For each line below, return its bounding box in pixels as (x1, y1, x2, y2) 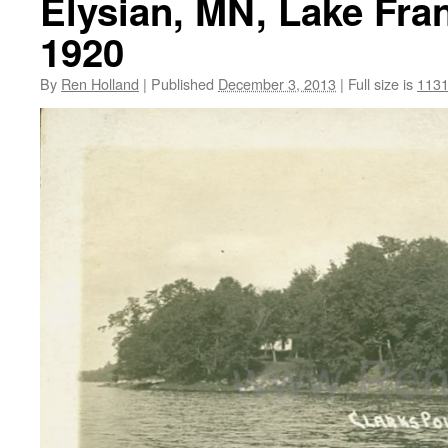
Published (151, 73, 214, 94)
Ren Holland (61, 73, 139, 94)
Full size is (344, 73, 417, 94)
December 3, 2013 (218, 73, 336, 94)
